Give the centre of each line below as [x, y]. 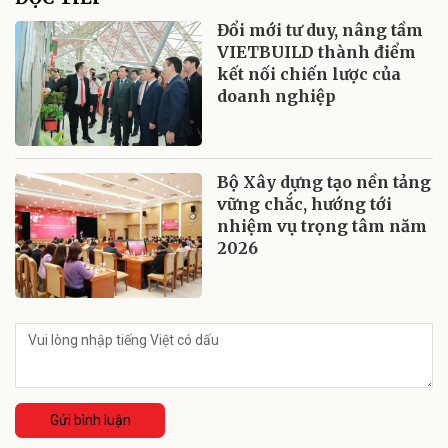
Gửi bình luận [90, 419]
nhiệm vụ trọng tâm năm [322, 225]
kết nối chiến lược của [309, 73]
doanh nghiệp [277, 95]
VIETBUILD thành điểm [317, 51]
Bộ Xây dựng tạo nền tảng [324, 181]
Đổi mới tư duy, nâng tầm [320, 29]
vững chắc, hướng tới [305, 203]
